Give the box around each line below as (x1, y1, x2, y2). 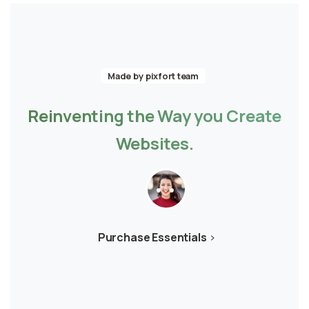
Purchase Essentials (97, 230, 207, 246)
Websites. (115, 132, 194, 155)
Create (226, 104, 281, 128)
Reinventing (28, 104, 124, 128)
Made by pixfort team (107, 70, 199, 83)
